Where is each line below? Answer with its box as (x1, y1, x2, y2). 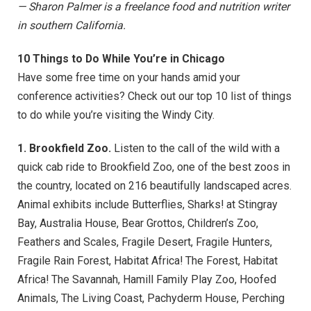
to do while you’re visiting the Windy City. (17, 108, 215, 122)
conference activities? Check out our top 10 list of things (17, 90, 292, 103)
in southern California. (17, 19, 126, 33)
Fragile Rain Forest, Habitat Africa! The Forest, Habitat (17, 253, 278, 267)
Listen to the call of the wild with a (111, 141, 280, 155)
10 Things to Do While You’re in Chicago (17, 52, 225, 66)
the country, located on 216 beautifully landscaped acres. (17, 178, 292, 192)
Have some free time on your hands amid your (17, 71, 240, 85)
